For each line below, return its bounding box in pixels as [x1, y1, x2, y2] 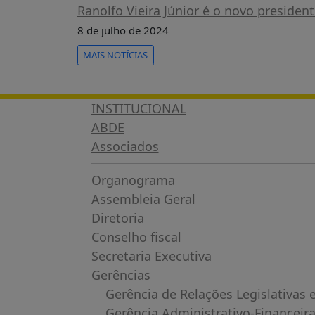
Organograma [91, 171, 175, 188]
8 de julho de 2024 [77, 23, 169, 37]
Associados [91, 137, 159, 155]
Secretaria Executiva [91, 247, 212, 264]
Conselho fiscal [91, 228, 181, 245]
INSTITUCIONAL [91, 99, 186, 117]
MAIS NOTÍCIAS [83, 48, 148, 61]
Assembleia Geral [91, 190, 195, 207]
